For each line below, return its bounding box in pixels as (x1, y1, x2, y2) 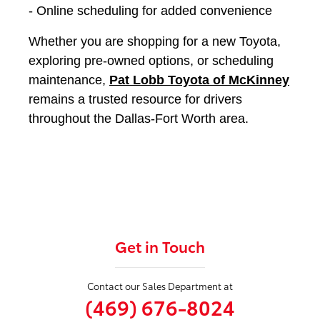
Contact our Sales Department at (87, 279, 233, 292)
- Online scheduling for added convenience (29, 3, 272, 18)
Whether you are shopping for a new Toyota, (29, 34, 281, 49)
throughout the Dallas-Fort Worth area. (29, 111, 249, 126)
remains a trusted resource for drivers (29, 91, 242, 106)
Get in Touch (115, 235, 205, 256)
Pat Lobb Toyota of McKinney (109, 72, 289, 87)
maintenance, (29, 72, 109, 87)
